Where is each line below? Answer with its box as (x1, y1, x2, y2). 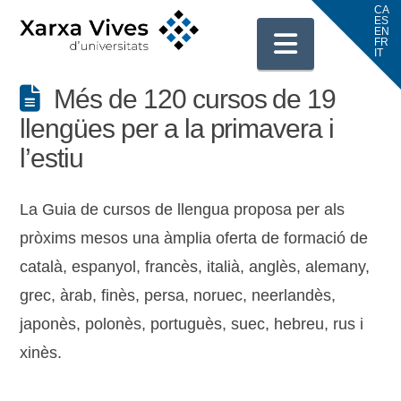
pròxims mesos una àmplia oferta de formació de (20, 229, 369, 247)
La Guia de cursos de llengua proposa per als (20, 200, 346, 218)
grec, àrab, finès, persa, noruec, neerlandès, (20, 286, 337, 304)
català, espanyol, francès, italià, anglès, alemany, (20, 258, 371, 276)
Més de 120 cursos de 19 (54, 84, 337, 114)
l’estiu (20, 143, 84, 173)
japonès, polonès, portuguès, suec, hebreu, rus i (20, 315, 364, 333)
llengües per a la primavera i (20, 114, 334, 143)
